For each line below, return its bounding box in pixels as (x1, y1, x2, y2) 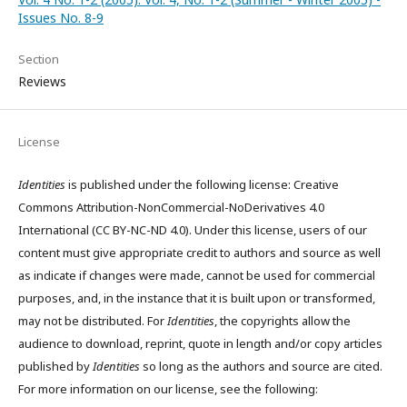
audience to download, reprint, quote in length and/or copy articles (18, 334, 382, 352)
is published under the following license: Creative (65, 175, 339, 193)
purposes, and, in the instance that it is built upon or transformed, (18, 289, 375, 306)
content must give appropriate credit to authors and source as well (18, 243, 381, 261)
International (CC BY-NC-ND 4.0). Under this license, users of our (18, 221, 367, 238)
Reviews (18, 72, 66, 90)
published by (18, 357, 93, 374)
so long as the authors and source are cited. (140, 357, 382, 374)
